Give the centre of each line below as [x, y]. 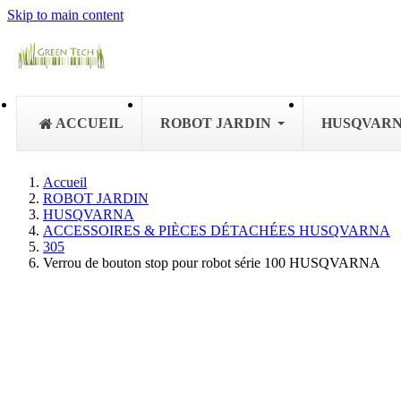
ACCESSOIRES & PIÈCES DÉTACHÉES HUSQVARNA [217, 230]
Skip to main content [65, 15]
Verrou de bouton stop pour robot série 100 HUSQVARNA [212, 263]
